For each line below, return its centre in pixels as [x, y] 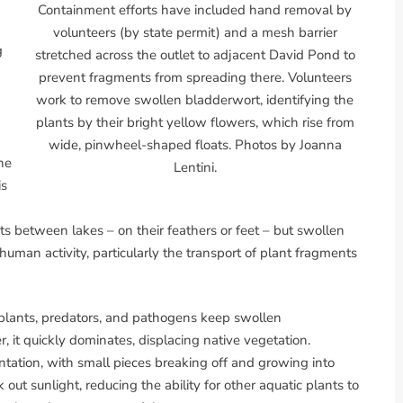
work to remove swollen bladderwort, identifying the [195, 99]
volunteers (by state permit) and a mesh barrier [195, 32]
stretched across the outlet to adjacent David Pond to [195, 54]
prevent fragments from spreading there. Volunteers [195, 77]
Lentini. [195, 167]
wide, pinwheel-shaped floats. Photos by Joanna [195, 144]
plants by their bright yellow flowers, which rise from [195, 122]
